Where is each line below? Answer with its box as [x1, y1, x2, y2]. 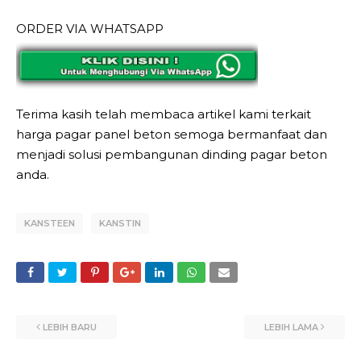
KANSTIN [99, 217, 141, 229]
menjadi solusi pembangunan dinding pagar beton [16, 146, 327, 162]
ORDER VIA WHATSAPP [16, 20, 164, 36]
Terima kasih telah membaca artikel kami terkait [16, 106, 311, 122]
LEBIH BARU [43, 321, 97, 333]
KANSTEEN [24, 217, 75, 229]
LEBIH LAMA [264, 321, 318, 333]
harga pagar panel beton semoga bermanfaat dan [16, 126, 327, 142]
